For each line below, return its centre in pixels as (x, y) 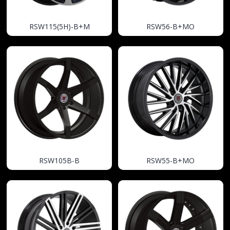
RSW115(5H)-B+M (59, 26)
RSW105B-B (60, 161)
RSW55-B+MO (171, 161)
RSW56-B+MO (171, 26)
